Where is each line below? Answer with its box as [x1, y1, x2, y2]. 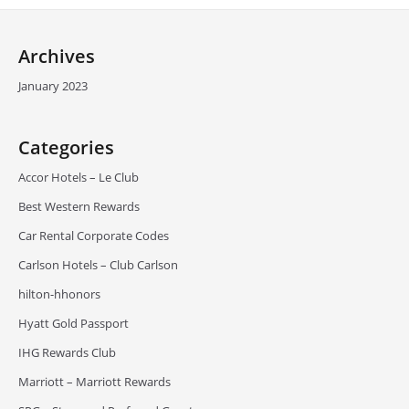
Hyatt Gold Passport [18, 315, 129, 331]
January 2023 [18, 78, 88, 94]
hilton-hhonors [18, 286, 100, 302]
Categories [18, 135, 114, 160]
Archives [18, 44, 95, 68]
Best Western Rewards [18, 198, 140, 215]
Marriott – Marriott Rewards [18, 373, 171, 390]
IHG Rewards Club [18, 344, 116, 361]
